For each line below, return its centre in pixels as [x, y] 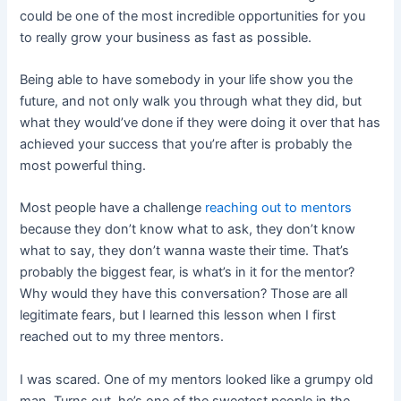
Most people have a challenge [113, 208]
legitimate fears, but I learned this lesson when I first [178, 316]
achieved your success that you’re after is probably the [186, 145]
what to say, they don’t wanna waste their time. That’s [185, 251]
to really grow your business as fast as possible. [166, 37]
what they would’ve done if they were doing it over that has [200, 123]
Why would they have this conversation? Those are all [184, 294]
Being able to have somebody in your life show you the [187, 80]
